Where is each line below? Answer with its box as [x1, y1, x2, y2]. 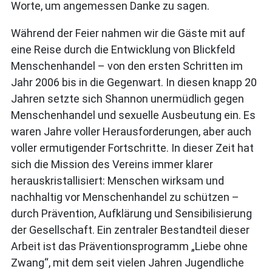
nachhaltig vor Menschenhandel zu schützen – [11, 191, 239, 203]
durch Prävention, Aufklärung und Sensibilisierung [11, 207, 252, 220]
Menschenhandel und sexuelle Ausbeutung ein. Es [11, 109, 256, 121]
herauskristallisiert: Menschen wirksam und [11, 174, 224, 187]
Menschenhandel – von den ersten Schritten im [11, 59, 243, 72]
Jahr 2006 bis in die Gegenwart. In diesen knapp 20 [11, 76, 257, 89]
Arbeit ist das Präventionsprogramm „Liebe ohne [11, 240, 248, 253]
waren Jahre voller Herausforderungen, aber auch [11, 125, 251, 138]
